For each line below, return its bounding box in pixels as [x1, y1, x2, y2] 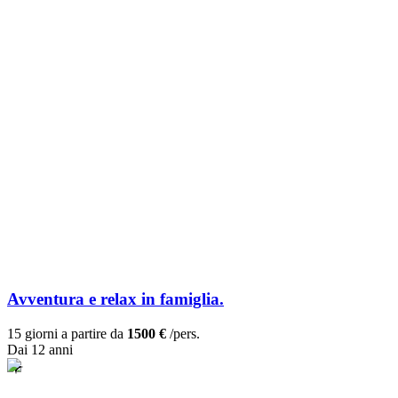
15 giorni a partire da [7, 326, 127, 342]
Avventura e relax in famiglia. [7, 290, 224, 309]
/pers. [166, 326, 200, 342]
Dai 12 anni [7, 342, 73, 358]
